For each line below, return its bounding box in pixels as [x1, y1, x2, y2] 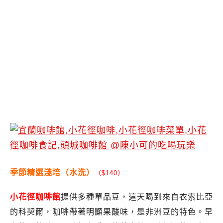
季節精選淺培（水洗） [10, 168, 95, 177]
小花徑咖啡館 [10, 192, 61, 201]
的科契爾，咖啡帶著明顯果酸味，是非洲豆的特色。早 [10, 207, 213, 216]
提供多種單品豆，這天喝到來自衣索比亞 [61, 192, 213, 201]
